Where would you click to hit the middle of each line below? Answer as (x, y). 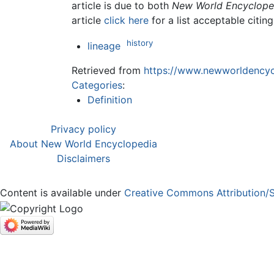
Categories (97, 85)
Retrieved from (108, 71)
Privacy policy (83, 129)
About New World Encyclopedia (83, 144)
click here (126, 20)
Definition (109, 100)
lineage (104, 46)
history (139, 43)
